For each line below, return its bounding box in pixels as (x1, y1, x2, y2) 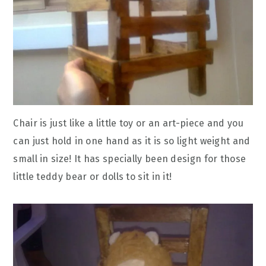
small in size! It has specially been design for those (13, 153, 246, 164)
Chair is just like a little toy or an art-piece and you (13, 117, 243, 129)
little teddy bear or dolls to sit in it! (13, 170, 172, 182)
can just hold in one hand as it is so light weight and (13, 135, 251, 147)
